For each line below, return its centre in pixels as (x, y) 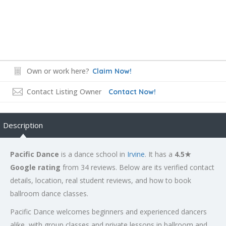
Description (23, 125)
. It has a (160, 154)
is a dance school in (93, 154)
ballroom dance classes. (49, 193)
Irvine (136, 154)
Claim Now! (112, 71)
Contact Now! (132, 92)
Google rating (35, 167)
